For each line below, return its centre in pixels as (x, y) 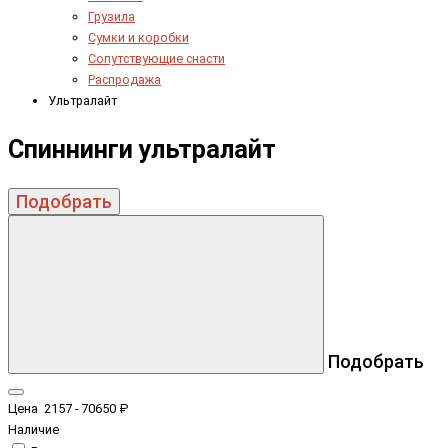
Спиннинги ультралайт (142, 149)
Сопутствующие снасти (156, 58)
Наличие (33, 429)
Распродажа (124, 79)
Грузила (111, 16)
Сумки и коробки (138, 37)
